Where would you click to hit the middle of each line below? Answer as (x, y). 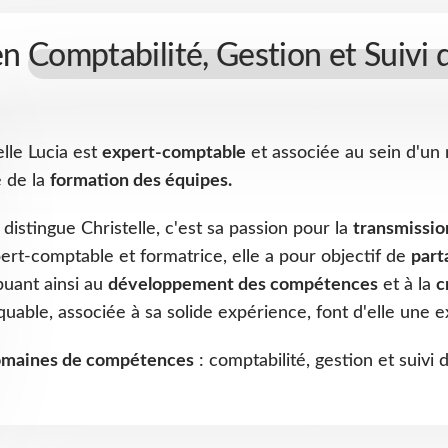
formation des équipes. (141, 180)
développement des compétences (243, 284)
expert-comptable (174, 152)
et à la (407, 284)
